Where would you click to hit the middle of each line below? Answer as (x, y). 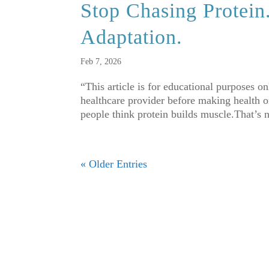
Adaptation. (132, 37)
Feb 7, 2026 (101, 62)
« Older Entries (114, 164)
